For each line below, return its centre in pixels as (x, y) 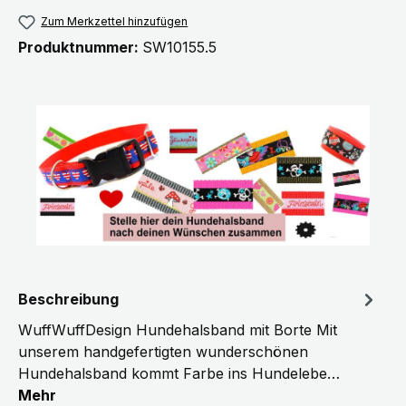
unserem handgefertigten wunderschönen (163, 352)
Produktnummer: (80, 48)
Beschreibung (68, 300)
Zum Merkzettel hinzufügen (115, 22)
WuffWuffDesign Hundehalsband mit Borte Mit (178, 330)
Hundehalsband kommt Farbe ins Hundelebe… (179, 374)
